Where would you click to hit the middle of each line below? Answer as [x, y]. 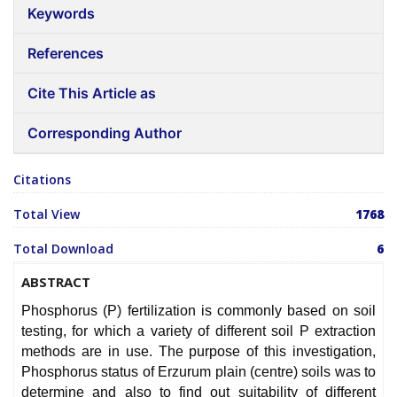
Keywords [61, 14]
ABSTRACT [56, 282]
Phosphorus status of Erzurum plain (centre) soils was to [198, 372]
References [66, 54]
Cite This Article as [92, 93]
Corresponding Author [105, 133]
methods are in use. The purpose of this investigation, [198, 352]
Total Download [63, 249]
